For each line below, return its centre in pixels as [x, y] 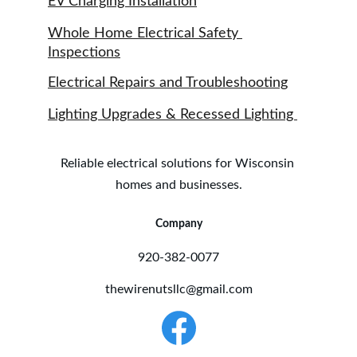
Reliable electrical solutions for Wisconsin [178, 163]
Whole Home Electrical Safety [145, 33]
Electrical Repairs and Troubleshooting [168, 83]
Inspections [84, 53]
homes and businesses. [178, 185]
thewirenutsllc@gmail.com [178, 289]
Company [178, 224]
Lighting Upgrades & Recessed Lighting [173, 115]
